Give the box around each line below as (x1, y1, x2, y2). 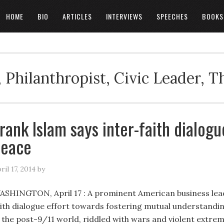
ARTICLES (62, 11, 92, 21)
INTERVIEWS (106, 11, 142, 21)
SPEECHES (156, 11, 188, 21)
